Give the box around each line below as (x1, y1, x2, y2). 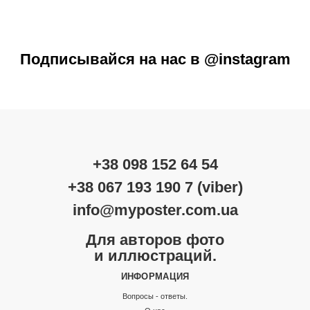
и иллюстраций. (93, 246, 217, 264)
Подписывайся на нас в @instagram (19, 50, 291, 68)
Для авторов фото (86, 230, 224, 248)
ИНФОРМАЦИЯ (120, 271, 190, 282)
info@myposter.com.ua (72, 201, 238, 219)
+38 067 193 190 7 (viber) (67, 178, 243, 196)
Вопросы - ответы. (122, 291, 188, 300)
